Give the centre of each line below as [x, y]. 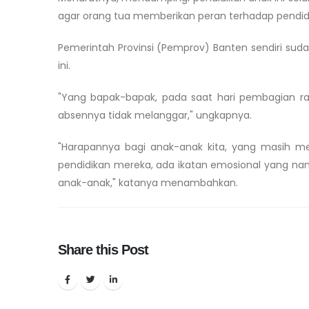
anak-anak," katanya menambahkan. [148, 182]
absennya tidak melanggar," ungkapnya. [155, 115]
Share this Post [103, 249]
